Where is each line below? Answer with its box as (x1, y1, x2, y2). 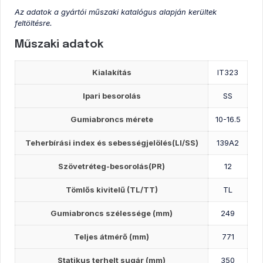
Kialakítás (92, 67, 131, 77)
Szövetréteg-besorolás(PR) (58, 161, 166, 171)
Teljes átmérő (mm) (74, 231, 150, 241)
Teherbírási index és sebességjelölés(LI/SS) (25, 137, 198, 147)
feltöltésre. (15, 18, 53, 28)
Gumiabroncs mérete (70, 114, 153, 124)
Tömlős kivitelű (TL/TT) (65, 184, 158, 194)
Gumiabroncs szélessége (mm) (50, 208, 173, 218)
